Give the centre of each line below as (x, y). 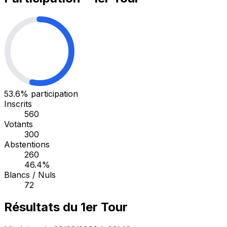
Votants (18, 124)
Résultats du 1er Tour (66, 207)
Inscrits (18, 104)
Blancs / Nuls (30, 175)
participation (54, 93)
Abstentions (27, 144)
